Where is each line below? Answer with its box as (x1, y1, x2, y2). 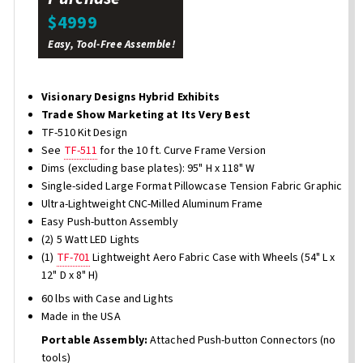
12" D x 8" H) (41, 267, 99, 284)
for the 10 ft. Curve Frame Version (97, 142, 266, 159)
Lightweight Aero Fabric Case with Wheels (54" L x (90, 249, 335, 266)
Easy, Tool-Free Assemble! (48, 36, 175, 53)
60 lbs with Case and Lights (41, 290, 173, 307)
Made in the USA (41, 308, 121, 325)
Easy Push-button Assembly (41, 213, 178, 230)
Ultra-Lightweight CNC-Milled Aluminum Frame (41, 195, 263, 212)
